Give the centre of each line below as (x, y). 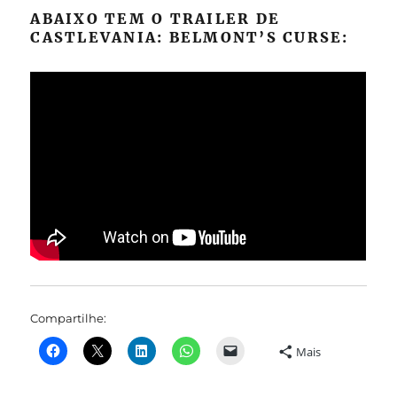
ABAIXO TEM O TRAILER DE (156, 18)
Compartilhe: (69, 318)
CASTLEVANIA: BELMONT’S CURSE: (190, 37)
